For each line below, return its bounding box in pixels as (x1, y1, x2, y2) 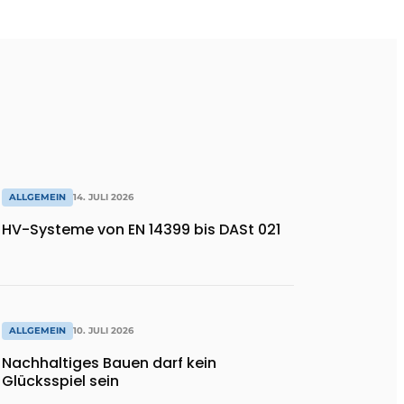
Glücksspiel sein (2, 371, 119, 392)
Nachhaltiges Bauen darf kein (2, 353, 216, 374)
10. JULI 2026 (73, 325, 133, 337)
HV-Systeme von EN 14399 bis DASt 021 (2, 219, 284, 241)
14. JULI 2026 (73, 191, 133, 204)
